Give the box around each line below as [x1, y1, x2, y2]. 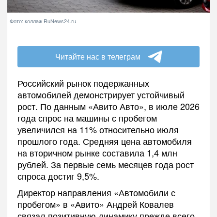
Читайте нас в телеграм [55, 51, 140, 62]
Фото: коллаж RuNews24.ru [10, 17, 76, 25]
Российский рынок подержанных [17, 77, 149, 89]
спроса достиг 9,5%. [17, 170, 99, 182]
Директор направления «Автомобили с [17, 186, 175, 199]
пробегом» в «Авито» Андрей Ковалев [17, 198, 174, 210]
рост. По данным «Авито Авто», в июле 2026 [17, 100, 200, 112]
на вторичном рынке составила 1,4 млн [17, 146, 177, 159]
